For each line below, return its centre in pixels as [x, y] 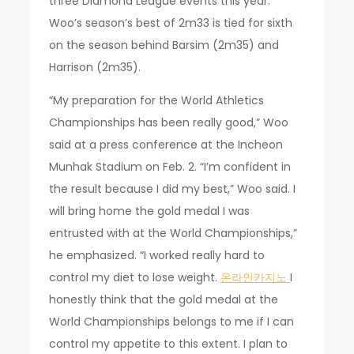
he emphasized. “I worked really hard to [157, 255]
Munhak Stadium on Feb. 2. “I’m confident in [170, 166]
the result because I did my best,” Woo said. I [173, 188]
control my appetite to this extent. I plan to [169, 343]
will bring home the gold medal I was [150, 211]
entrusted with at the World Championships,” [173, 233]
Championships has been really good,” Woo [169, 122]
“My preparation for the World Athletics [157, 100]
